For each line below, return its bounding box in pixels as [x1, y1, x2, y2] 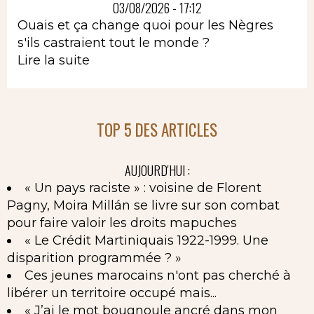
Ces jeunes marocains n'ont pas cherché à [25, 267, 291, 283]
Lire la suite [18, 52, 90, 68]
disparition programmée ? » [7, 250, 182, 266]
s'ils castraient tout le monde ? [18, 34, 210, 50]
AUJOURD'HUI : [124, 161, 190, 179]
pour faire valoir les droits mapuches [7, 214, 237, 231]
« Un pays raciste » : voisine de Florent [25, 179, 261, 196]
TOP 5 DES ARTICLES [97, 117, 217, 142]
